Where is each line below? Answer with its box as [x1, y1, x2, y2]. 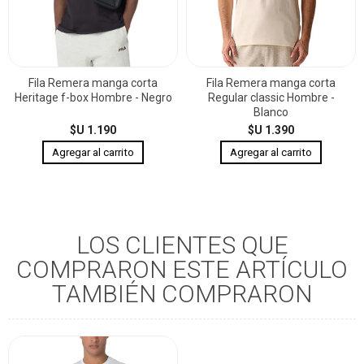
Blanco [253, 105, 288, 119]
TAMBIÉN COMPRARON [52, 279, 312, 308]
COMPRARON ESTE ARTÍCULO [16, 254, 348, 284]
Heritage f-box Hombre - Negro [14, 90, 172, 104]
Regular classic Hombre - [207, 90, 335, 104]
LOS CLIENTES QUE [76, 230, 288, 259]
